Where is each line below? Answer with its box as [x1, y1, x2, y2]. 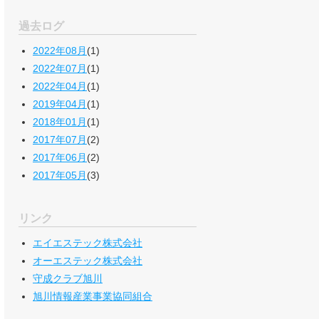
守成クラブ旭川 [33, 273, 103, 285]
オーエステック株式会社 [33, 255, 142, 267]
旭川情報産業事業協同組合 [33, 291, 152, 303]
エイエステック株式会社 [33, 237, 142, 249]
